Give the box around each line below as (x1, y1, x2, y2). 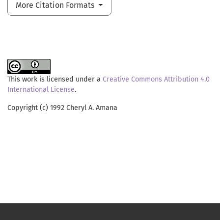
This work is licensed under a (7, 75, 103, 84)
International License (7, 85, 75, 94)
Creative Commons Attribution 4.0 (103, 75, 210, 84)
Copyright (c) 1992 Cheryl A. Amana (7, 104, 117, 112)
